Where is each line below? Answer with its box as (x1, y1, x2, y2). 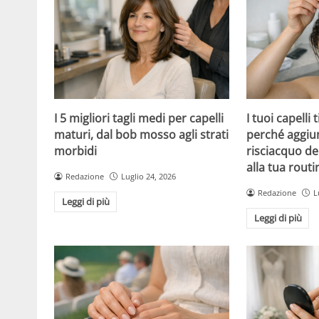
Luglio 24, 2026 (120, 170, 176, 182)
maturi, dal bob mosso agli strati (54, 126, 229, 142)
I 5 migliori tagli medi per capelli (54, 110, 224, 126)
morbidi (54, 142, 97, 159)
